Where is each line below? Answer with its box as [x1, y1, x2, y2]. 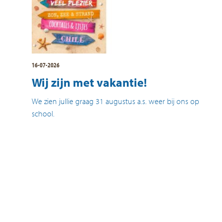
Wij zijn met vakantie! [32, 74, 147, 90]
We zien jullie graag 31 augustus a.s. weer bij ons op [32, 96, 199, 106]
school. [32, 108, 55, 118]
